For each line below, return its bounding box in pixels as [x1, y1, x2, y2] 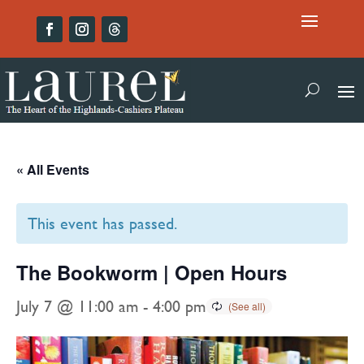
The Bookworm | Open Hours [16, 258, 287, 286]
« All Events [16, 159, 89, 179]
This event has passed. [28, 210, 177, 235]
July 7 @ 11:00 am [16, 293, 138, 318]
